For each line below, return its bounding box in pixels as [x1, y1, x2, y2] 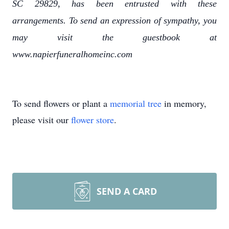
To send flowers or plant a [12, 97, 110, 109]
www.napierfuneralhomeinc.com [12, 49, 132, 59]
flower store [71, 113, 114, 126]
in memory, [162, 97, 207, 109]
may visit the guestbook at [12, 32, 217, 42]
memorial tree [110, 97, 162, 109]
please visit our [12, 113, 71, 126]
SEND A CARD [97, 185, 157, 197]
